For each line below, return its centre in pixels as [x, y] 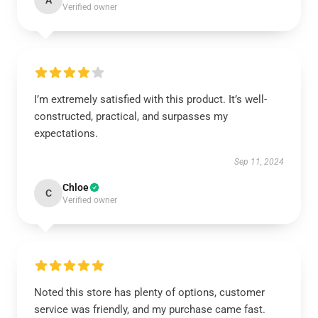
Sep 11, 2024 [259, 162]
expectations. [66, 133]
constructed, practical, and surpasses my [131, 116]
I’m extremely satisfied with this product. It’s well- [150, 99]
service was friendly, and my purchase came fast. [150, 309]
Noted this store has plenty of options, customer [149, 292]
